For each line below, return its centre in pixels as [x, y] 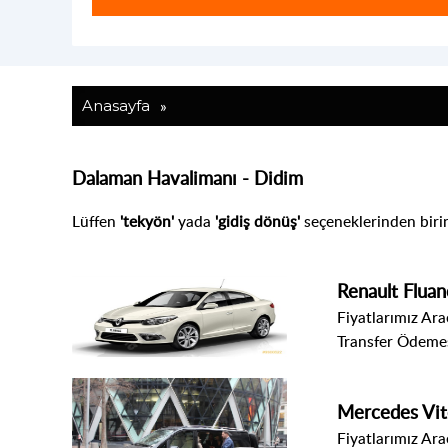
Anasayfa [116, 105]
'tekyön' [147, 221]
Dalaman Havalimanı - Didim [187, 177]
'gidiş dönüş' [257, 221]
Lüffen [96, 221]
